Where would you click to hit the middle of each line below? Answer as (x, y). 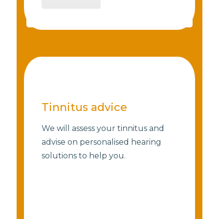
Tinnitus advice (84, 107)
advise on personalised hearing (101, 142)
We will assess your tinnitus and (103, 128)
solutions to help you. (83, 155)
